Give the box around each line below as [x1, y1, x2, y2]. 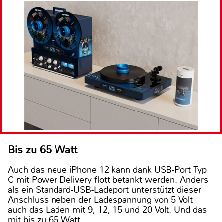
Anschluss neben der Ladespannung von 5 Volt [8, 194, 193, 206]
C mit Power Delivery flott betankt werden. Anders [8, 174, 208, 186]
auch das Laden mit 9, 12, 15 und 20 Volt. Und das [8, 204, 207, 216]
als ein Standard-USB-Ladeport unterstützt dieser [8, 184, 201, 196]
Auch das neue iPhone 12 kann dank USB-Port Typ [8, 164, 207, 176]
